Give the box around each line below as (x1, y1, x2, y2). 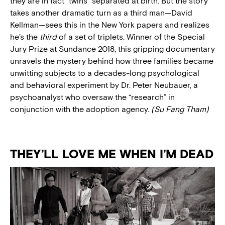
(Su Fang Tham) (151, 104, 209, 115)
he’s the (10, 32, 40, 42)
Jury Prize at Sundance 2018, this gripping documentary (10, 44, 215, 54)
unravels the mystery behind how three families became (10, 56, 213, 66)
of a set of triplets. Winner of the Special (57, 32, 205, 42)
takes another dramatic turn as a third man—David (10, 8, 192, 18)
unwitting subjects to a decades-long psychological (10, 68, 199, 78)
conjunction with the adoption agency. (10, 104, 151, 115)
